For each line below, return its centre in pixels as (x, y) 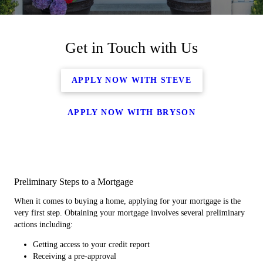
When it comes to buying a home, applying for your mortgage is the (127, 201)
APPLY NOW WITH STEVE (131, 80)
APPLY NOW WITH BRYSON (131, 113)
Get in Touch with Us (131, 48)
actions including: (43, 225)
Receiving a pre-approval (75, 256)
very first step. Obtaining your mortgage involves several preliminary (129, 213)
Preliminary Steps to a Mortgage (74, 182)
